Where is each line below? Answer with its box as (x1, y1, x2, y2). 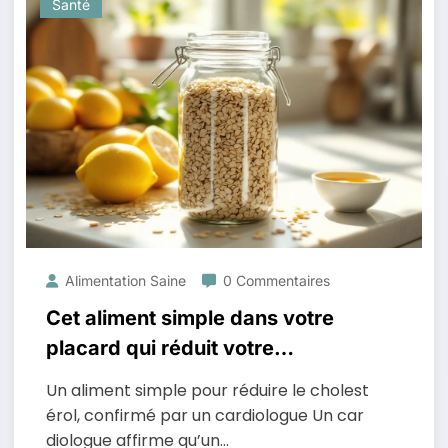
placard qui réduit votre (45, 336, 274, 360)
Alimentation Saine (64, 272, 186, 289)
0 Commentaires (222, 272, 330, 289)
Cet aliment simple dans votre (45, 306, 334, 330)
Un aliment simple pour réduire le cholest (45, 379, 369, 402)
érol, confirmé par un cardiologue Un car (45, 404, 364, 427)
